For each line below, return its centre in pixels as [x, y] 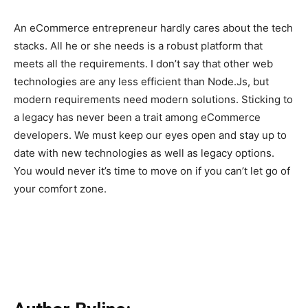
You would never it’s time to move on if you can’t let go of [152, 171]
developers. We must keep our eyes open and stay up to [150, 135]
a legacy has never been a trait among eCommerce [137, 118]
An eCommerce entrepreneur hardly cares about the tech [153, 28]
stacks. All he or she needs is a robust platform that [138, 46]
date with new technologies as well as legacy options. [144, 153]
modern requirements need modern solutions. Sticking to [153, 100]
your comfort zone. [60, 189]
